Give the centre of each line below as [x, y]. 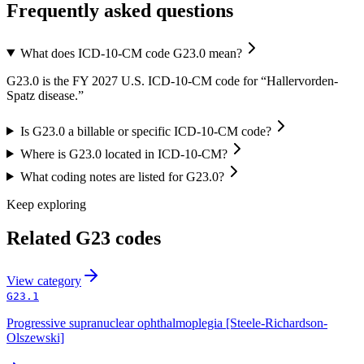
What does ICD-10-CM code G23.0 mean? [131, 53]
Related [41, 238]
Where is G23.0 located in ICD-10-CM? [123, 154]
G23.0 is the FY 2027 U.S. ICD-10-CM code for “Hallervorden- [172, 80]
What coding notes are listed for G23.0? [122, 176]
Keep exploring [46, 204]
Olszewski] [35, 338]
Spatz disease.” [45, 95]
